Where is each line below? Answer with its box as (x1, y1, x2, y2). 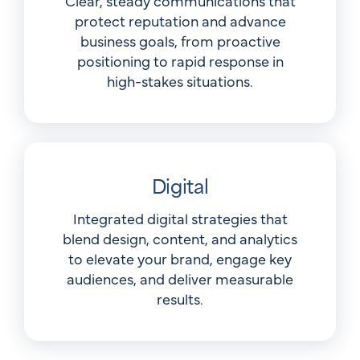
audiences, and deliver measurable (67, 268, 293, 289)
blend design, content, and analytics (63, 228, 297, 249)
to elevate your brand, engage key (68, 248, 292, 269)
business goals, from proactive (80, 31, 280, 51)
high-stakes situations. (107, 71, 253, 92)
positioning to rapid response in (76, 51, 284, 72)
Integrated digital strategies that (72, 208, 288, 229)
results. (157, 288, 203, 309)
